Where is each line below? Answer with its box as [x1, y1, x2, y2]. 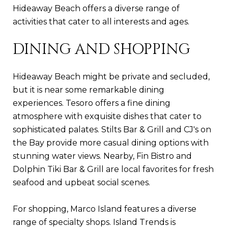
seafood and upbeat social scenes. [13, 177, 150, 187]
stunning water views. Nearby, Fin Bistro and [13, 151, 192, 161]
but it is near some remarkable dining [13, 84, 164, 95]
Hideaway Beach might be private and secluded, [13, 71, 210, 81]
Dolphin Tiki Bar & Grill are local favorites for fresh [13, 164, 214, 174]
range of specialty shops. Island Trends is [13, 217, 176, 227]
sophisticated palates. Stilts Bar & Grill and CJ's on [13, 124, 211, 134]
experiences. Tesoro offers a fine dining [13, 98, 170, 108]
